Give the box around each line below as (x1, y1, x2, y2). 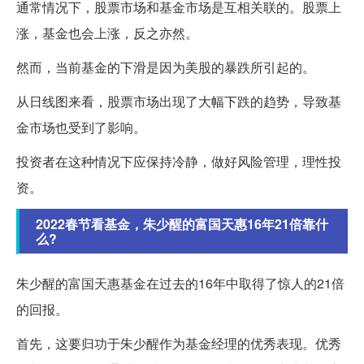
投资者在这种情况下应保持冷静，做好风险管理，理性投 (16, 152, 341, 171)
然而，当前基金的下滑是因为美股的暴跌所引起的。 (16, 58, 315, 77)
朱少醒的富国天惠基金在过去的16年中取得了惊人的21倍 (16, 274, 344, 293)
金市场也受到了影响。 (16, 118, 146, 137)
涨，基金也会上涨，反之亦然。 (16, 24, 198, 43)
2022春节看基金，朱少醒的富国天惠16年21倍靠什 (36, 214, 328, 234)
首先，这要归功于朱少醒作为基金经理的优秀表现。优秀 (16, 334, 341, 353)
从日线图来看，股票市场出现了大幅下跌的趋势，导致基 (16, 92, 341, 111)
